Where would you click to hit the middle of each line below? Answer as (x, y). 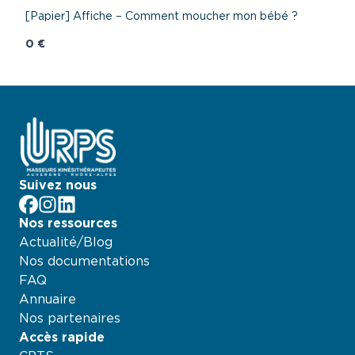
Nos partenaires (70, 318)
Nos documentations (84, 261)
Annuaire (48, 299)
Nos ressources (68, 223)
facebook (48, 203)
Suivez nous (58, 185)
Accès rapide (62, 337)
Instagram (69, 203)
